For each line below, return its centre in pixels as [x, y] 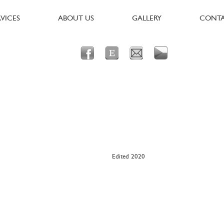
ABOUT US [76, 18]
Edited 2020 [128, 156]
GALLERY [147, 18]
